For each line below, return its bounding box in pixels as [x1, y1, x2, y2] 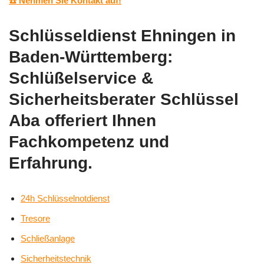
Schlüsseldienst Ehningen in [9, 27, 236, 45]
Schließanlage [21, 233, 75, 244]
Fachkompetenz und [9, 133, 169, 151]
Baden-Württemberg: [9, 48, 173, 67]
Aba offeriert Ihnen [9, 111, 156, 130]
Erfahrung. [9, 154, 93, 173]
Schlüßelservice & [9, 69, 153, 88]
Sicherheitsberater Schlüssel [9, 90, 239, 109]
